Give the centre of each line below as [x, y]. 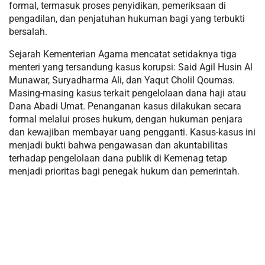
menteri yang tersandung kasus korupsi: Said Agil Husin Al [131, 67]
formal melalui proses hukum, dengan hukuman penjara [126, 119]
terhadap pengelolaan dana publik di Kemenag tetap [118, 158]
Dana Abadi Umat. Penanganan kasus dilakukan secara [125, 106]
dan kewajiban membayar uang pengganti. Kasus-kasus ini [132, 132]
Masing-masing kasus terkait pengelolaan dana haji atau [127, 93]
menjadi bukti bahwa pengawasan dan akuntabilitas [118, 145]
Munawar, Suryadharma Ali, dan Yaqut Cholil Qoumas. [122, 80]
